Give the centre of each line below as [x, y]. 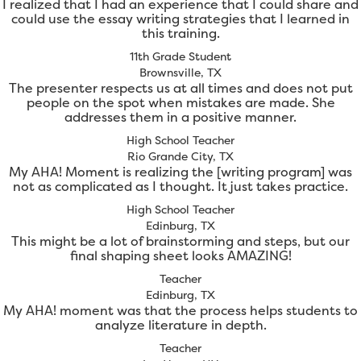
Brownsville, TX [180, 73]
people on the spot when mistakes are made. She [180, 103]
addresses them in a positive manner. [180, 117]
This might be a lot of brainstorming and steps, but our [180, 241]
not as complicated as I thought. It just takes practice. [180, 187]
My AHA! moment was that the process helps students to [180, 311]
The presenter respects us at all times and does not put [180, 88]
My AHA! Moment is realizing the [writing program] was [180, 172]
